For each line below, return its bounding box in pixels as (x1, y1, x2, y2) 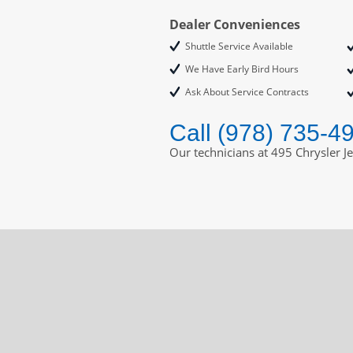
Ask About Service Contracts (184, 84, 309, 98)
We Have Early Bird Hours (184, 61, 299, 76)
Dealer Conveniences (169, 15, 300, 33)
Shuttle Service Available (184, 39, 293, 53)
